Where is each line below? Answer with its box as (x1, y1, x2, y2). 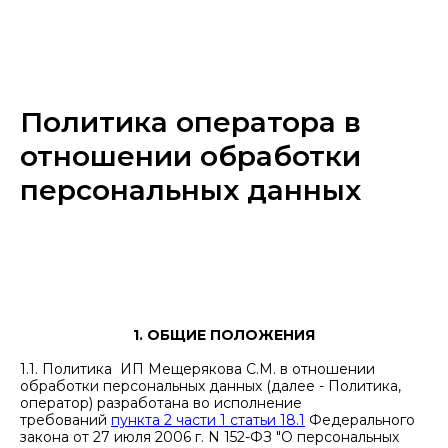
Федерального (305, 411, 415, 429)
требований (20, 411, 111, 429)
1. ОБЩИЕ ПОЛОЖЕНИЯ (133, 326, 315, 344)
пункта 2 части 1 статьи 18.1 (111, 411, 305, 429)
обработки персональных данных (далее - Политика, (20, 377, 401, 395)
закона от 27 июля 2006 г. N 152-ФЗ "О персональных (20, 428, 399, 446)
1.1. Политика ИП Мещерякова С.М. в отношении (20, 360, 375, 378)
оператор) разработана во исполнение (20, 394, 302, 412)
